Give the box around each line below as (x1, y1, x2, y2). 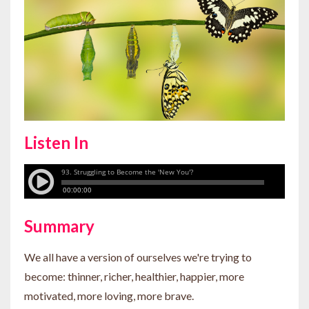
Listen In (24, 132, 88, 153)
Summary (24, 216, 94, 237)
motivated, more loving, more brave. (24, 289, 198, 303)
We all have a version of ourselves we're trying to (24, 250, 252, 264)
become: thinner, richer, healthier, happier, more (24, 270, 244, 283)
